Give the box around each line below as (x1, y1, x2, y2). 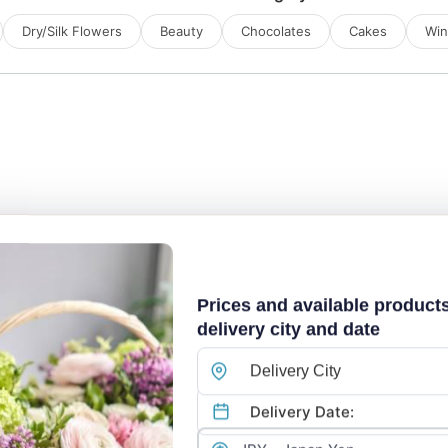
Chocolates (241, 23, 311, 39)
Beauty (160, 23, 203, 39)
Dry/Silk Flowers (22, 23, 122, 39)
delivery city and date (197, 319, 380, 340)
